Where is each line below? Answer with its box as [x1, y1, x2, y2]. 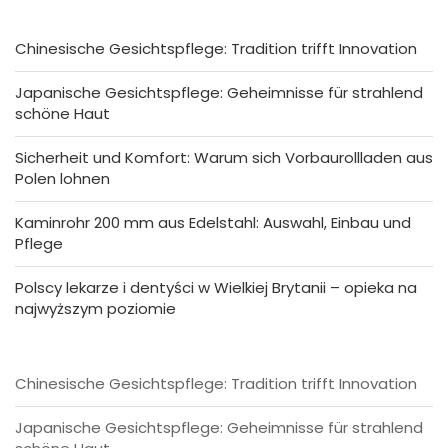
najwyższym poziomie [15, 298, 176, 320]
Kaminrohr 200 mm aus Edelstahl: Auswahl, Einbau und [15, 212, 411, 234]
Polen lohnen [15, 168, 110, 190]
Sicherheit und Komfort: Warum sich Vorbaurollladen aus [15, 147, 433, 169]
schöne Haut [15, 103, 110, 125]
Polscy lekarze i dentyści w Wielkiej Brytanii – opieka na [15, 277, 417, 299]
